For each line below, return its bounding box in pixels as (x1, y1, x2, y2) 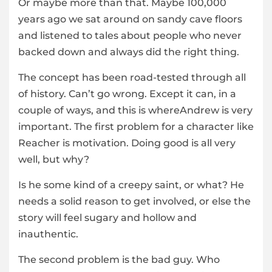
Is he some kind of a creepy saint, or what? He (18, 179, 244, 191)
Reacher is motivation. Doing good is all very (18, 137, 236, 149)
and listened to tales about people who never (18, 30, 242, 42)
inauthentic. (18, 228, 78, 240)
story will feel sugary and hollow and (18, 212, 197, 224)
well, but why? (18, 154, 89, 166)
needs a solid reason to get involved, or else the (18, 195, 251, 208)
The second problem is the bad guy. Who (18, 254, 220, 266)
